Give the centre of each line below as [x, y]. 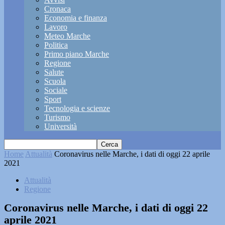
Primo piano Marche [77, 54]
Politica [56, 45]
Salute [54, 72]
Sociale [56, 90]
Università [61, 126]
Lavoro [56, 27]
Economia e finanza [76, 18]
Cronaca [58, 9]
